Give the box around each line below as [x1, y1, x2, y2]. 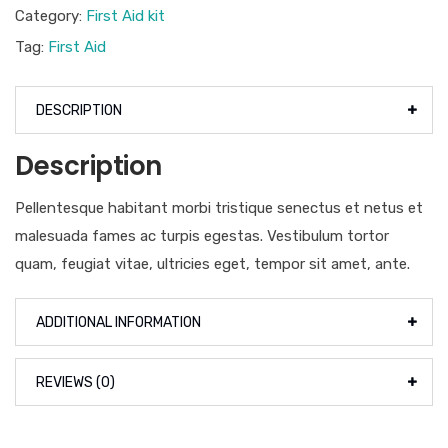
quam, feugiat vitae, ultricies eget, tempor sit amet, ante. [15, 255, 410, 274]
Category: [15, 7, 86, 26]
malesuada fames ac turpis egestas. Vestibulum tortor [15, 227, 389, 246]
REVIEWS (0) [36, 374, 115, 392]
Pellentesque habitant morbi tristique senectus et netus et [15, 199, 423, 218]
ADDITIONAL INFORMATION [36, 314, 201, 332]
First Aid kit [86, 7, 165, 26]
